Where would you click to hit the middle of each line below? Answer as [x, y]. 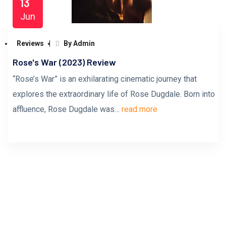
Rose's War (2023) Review [64, 62]
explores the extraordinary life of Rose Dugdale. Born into [114, 94]
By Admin [78, 43]
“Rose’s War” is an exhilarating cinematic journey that [105, 79]
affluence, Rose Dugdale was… [67, 109]
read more [139, 109]
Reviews [30, 43]
